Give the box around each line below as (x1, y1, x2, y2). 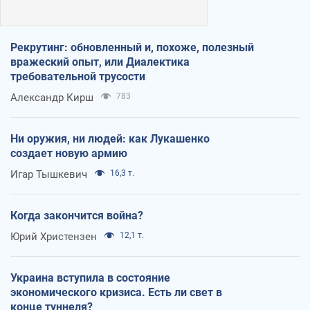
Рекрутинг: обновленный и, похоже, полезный (10, 41, 254, 55)
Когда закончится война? (10, 209, 143, 223)
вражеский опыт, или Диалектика (10, 55, 190, 69)
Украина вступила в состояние (10, 271, 170, 285)
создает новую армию (10, 147, 127, 161)
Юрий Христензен (10, 230, 97, 244)
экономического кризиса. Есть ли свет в (10, 286, 222, 300)
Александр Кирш (10, 91, 93, 104)
